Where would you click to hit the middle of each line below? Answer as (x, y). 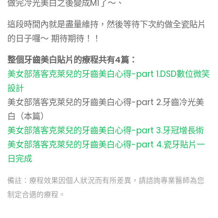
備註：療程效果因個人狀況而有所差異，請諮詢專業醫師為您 (106, 180)
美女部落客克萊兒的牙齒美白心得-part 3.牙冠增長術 (106, 130)
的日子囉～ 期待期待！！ (54, 38)
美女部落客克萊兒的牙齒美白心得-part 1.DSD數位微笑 (109, 74)
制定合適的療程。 (36, 194)
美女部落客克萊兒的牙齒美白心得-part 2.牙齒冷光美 (106, 102)
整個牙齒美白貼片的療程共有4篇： (72, 60)
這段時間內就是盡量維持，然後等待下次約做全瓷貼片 (107, 24)
